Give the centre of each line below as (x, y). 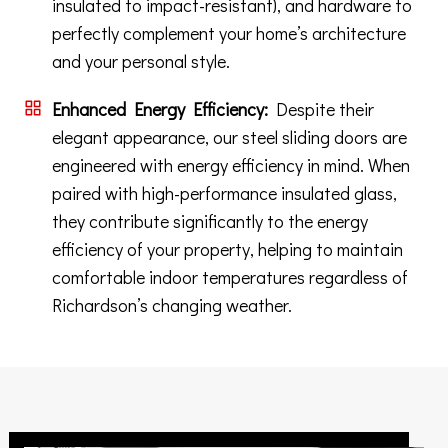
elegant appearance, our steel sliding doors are (229, 137)
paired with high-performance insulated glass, (224, 193)
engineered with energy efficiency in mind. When (231, 165)
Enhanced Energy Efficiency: (160, 109)
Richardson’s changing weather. (172, 305)
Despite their (321, 109)
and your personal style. (141, 61)
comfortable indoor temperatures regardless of (230, 277)
